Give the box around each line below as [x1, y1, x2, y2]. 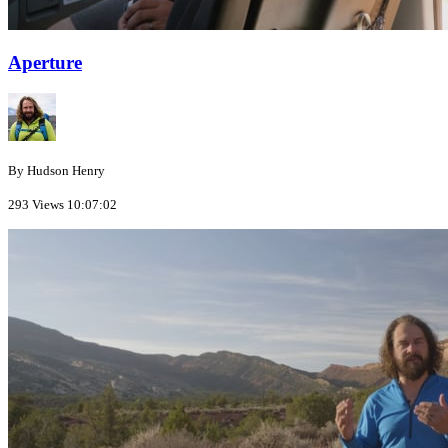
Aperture [8, 52, 82, 74]
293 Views [8, 197, 64, 213]
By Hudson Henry [8, 163, 105, 179]
